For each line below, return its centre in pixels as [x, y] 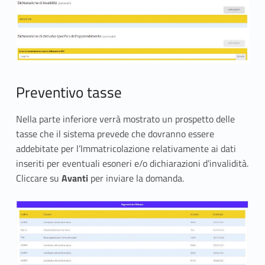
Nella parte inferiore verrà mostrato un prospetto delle [125, 119]
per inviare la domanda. [137, 178]
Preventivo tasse [69, 93]
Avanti [76, 178]
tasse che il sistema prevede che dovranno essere [115, 133]
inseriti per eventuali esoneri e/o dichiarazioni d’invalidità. [132, 163]
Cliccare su [38, 178]
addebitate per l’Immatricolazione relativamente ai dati [126, 148]
